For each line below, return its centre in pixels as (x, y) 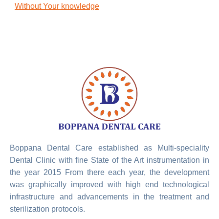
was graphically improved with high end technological (109, 185)
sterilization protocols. (47, 209)
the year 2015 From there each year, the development (109, 173)
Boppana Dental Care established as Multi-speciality (109, 148)
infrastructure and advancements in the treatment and (109, 197)
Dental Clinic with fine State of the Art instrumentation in (109, 160)
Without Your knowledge (57, 6)
